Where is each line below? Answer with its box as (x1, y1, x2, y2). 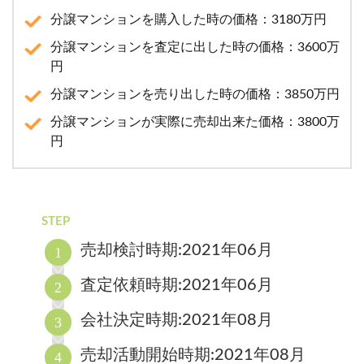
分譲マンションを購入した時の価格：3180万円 (50, 12, 327, 26)
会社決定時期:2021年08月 (80, 311, 274, 328)
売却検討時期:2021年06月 (80, 241, 274, 258)
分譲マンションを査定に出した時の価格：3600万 (50, 40, 340, 54)
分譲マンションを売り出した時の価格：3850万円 (50, 87, 340, 101)
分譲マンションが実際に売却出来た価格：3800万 (50, 115, 340, 128)
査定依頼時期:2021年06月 (80, 276, 274, 293)
